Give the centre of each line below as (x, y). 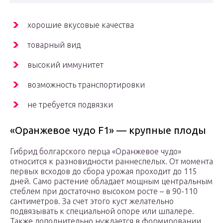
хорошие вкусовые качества (81, 25)
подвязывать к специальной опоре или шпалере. (102, 211)
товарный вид (54, 45)
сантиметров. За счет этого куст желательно (92, 201)
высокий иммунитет (65, 65)
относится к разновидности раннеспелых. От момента (111, 162)
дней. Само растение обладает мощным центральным (111, 181)
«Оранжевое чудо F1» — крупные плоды (108, 130)
